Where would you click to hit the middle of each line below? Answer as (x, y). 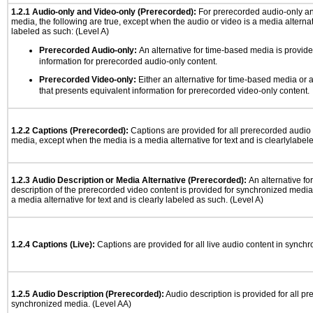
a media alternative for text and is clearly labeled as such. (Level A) (137, 200)
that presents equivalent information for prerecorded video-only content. (174, 91)
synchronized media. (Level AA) (71, 304)
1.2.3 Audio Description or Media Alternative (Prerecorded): (130, 180)
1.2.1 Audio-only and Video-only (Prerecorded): (104, 12)
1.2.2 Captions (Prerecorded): (70, 131)
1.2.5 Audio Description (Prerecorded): (88, 294)
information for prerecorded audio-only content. (128, 61)
